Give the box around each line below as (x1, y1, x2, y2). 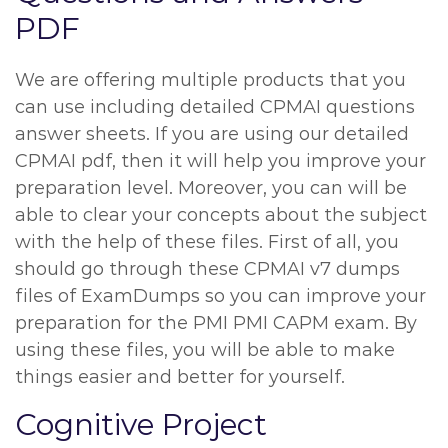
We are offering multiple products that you (15, 69, 406, 91)
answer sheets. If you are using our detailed (15, 123, 409, 145)
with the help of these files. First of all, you (15, 231, 399, 253)
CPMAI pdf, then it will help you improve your (15, 150, 426, 172)
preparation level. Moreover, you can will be (15, 177, 407, 199)
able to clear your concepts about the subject (15, 204, 427, 226)
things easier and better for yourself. (15, 366, 345, 388)
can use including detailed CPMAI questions (15, 96, 415, 118)
